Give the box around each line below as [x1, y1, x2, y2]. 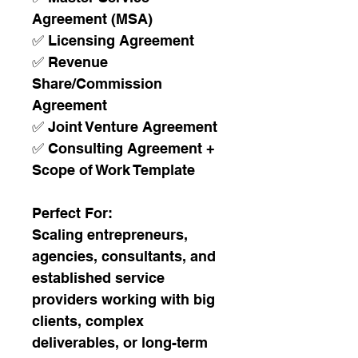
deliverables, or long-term [32, 334, 212, 351]
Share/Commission [32, 75, 166, 92]
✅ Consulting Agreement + [32, 140, 219, 157]
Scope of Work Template [32, 161, 195, 178]
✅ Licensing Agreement [32, 32, 194, 49]
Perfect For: [32, 205, 113, 221]
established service [32, 269, 169, 286]
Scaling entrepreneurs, [32, 226, 192, 243]
